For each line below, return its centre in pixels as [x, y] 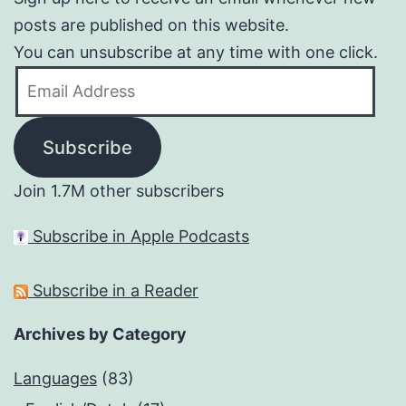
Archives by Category [100, 334]
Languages [55, 379]
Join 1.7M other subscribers [119, 191]
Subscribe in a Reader [113, 291]
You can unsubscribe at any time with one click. [196, 53]
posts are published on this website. [151, 25]
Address [46, 106]
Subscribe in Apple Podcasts [139, 237]
